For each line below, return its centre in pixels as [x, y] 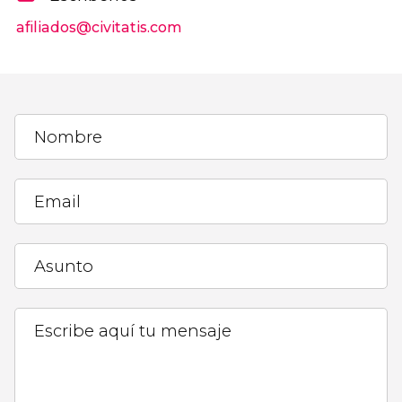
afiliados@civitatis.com [99, 28]
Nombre [68, 136]
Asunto [63, 267]
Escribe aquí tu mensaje [132, 331]
